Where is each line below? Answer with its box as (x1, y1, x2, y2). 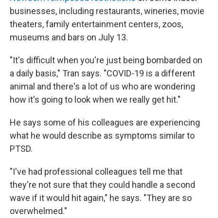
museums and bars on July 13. (10, 32, 128, 42)
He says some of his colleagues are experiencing (10, 117, 200, 127)
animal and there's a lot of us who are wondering (10, 81, 195, 91)
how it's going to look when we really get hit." (10, 94, 181, 105)
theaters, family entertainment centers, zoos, (10, 19, 183, 29)
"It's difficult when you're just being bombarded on (10, 55, 202, 65)
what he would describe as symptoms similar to (10, 130, 195, 141)
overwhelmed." (10, 206, 67, 216)
